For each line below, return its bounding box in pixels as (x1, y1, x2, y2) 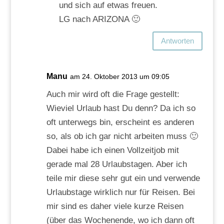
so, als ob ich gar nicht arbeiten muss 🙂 (46, 131, 198, 141)
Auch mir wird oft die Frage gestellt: (46, 89, 179, 99)
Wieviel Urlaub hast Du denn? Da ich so (46, 103, 195, 113)
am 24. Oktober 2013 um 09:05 (69, 72, 169, 80)
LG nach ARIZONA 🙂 (58, 14, 140, 24)
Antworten (161, 36, 194, 45)
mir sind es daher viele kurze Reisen (46, 201, 183, 211)
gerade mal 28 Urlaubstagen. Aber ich (46, 159, 187, 169)
